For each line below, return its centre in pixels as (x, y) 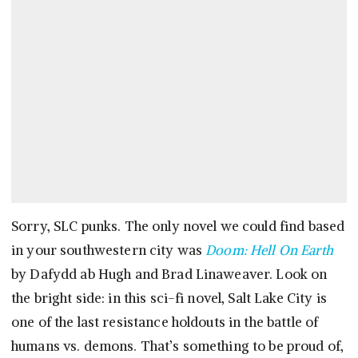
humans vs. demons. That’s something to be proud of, (178, 346)
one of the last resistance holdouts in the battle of (165, 322)
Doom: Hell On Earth (269, 251)
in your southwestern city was (109, 251)
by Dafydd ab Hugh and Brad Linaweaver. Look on (169, 274)
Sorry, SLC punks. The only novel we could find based (178, 227)
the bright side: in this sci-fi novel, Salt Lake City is (169, 298)
